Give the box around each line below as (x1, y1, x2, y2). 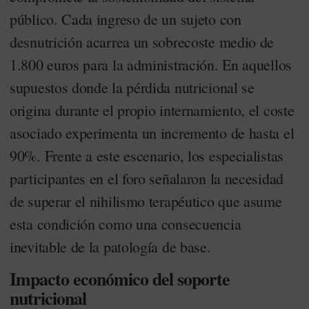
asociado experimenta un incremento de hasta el (10, 123, 295, 143)
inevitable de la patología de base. (10, 237, 211, 257)
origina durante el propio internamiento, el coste (10, 100, 295, 120)
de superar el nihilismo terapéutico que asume (10, 191, 282, 211)
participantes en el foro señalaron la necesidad (10, 168, 283, 188)
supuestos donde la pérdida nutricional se (10, 77, 255, 97)
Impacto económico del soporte (10, 266, 230, 292)
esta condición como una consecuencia (10, 214, 241, 234)
